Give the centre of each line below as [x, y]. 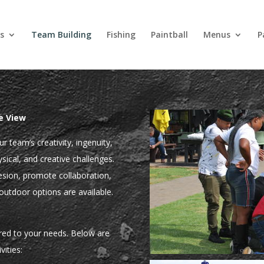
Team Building [61, 34]
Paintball [169, 34]
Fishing [121, 34]
